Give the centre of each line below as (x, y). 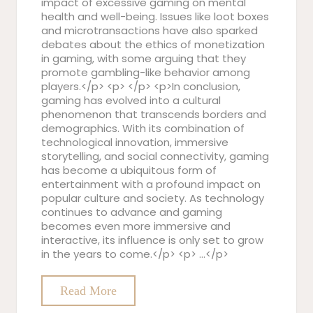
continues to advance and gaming (132, 212)
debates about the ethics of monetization (153, 44)
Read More (88, 291)
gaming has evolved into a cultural (131, 100)
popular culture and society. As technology (153, 198)
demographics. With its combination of (143, 128)
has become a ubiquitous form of (129, 170)
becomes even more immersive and (136, 226)
